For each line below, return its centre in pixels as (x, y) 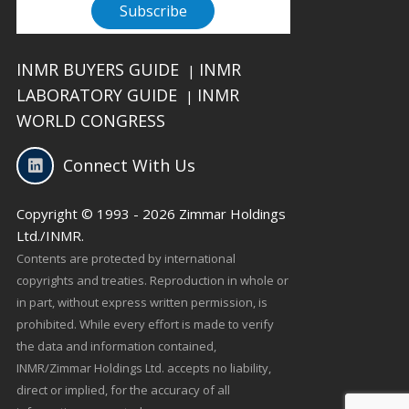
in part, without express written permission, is (142, 303)
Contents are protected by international (126, 259)
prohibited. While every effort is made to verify (145, 325)
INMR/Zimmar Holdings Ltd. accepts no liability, (143, 368)
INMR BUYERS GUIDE (97, 70)
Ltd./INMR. (50, 236)
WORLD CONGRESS (90, 121)
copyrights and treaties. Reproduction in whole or (152, 281)
